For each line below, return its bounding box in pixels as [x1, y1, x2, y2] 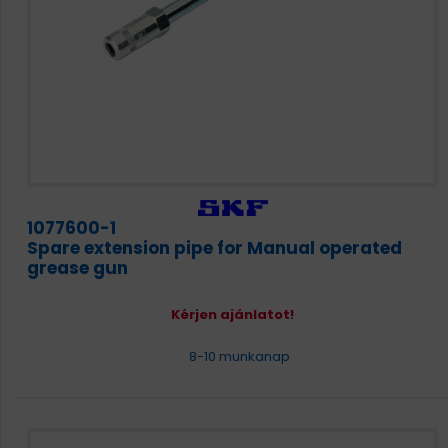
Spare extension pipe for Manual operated [27, 236, 402, 260]
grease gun [27, 256, 128, 280]
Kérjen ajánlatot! [171, 305, 294, 324]
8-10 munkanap [185, 347, 290, 366]
